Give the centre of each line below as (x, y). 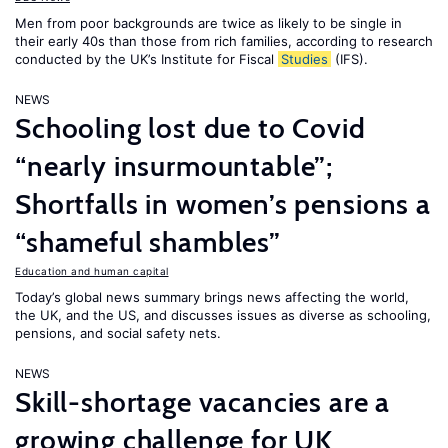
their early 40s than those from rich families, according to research (224, 41)
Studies (304, 59)
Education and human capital (92, 271)
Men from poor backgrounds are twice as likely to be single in (208, 23)
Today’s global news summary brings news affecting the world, (212, 297)
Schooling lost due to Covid (190, 128)
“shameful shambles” (148, 242)
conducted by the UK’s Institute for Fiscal (146, 59)
